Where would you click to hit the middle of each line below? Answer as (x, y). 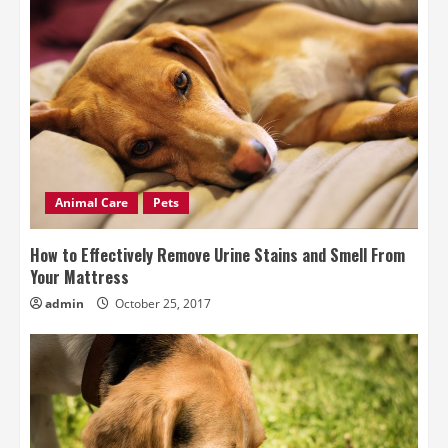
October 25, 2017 (161, 304)
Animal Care (91, 203)
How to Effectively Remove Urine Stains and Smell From (217, 255)
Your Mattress (79, 277)
